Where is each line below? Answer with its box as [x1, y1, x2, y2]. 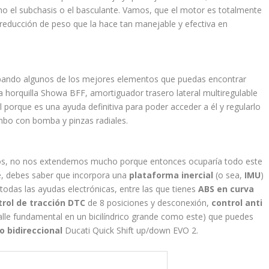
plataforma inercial [129, 169, 214, 181]
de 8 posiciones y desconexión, [85, 197, 212, 209]
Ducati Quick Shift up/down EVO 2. [62, 225, 199, 237]
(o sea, [213, 169, 243, 181]
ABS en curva [198, 183, 255, 195]
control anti [211, 197, 263, 209]
